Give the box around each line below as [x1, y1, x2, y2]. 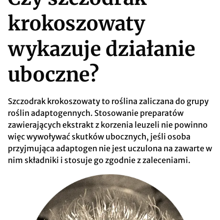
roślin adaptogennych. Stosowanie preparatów [8, 108, 184, 118]
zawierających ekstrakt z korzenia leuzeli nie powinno [8, 120, 208, 130]
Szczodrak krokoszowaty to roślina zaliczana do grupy [8, 96, 209, 107]
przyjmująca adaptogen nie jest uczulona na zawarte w [8, 143, 212, 154]
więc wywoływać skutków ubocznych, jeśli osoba [8, 132, 191, 142]
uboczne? [8, 62, 99, 87]
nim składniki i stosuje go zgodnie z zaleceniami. [8, 155, 191, 165]
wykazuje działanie [8, 37, 195, 62]
